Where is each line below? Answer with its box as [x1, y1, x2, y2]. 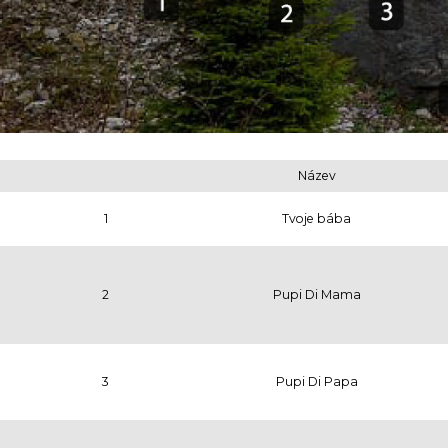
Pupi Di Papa [275, 373, 358, 389]
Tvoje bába [282, 210, 351, 226]
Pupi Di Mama [272, 286, 361, 302]
